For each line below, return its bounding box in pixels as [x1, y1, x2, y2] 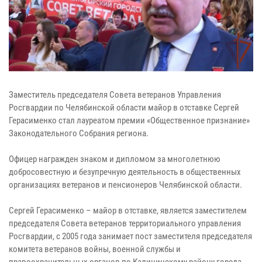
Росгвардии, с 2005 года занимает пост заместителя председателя [9, 231, 252, 242]
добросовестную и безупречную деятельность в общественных [9, 167, 241, 178]
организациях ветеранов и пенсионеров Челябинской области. [9, 180, 242, 191]
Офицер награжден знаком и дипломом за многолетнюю [9, 154, 220, 165]
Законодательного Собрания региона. [9, 128, 149, 139]
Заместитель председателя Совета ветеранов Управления [9, 89, 221, 101]
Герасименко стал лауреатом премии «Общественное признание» [9, 115, 250, 126]
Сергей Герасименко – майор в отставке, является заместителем [9, 205, 247, 216]
